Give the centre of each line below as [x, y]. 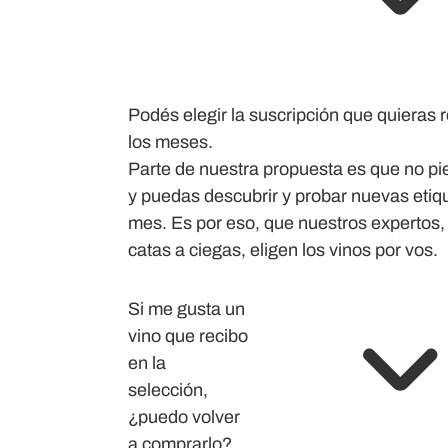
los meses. [170, 142]
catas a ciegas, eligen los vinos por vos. [283, 250]
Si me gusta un [186, 309]
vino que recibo [188, 336]
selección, [168, 390]
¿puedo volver [184, 417]
